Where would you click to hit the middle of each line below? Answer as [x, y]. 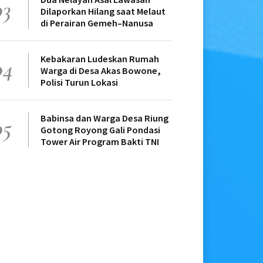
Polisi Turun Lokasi [79, 82]
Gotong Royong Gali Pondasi [100, 130]
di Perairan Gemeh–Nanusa [97, 23]
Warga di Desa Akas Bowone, [101, 71]
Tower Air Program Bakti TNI [100, 142]
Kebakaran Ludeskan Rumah [100, 59]
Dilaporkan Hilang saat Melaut [103, 11]
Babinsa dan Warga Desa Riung [104, 118]
